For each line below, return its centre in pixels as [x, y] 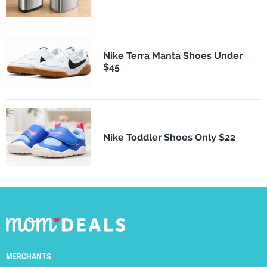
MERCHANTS [29, 257]
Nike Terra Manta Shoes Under [173, 55]
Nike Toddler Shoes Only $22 [169, 138]
